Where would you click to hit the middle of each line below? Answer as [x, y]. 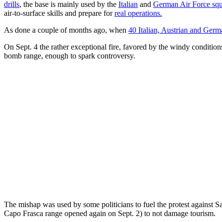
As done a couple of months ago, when [66, 30]
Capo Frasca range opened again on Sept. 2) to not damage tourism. [110, 213]
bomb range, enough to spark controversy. [70, 55]
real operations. [138, 13]
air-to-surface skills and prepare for [59, 13]
